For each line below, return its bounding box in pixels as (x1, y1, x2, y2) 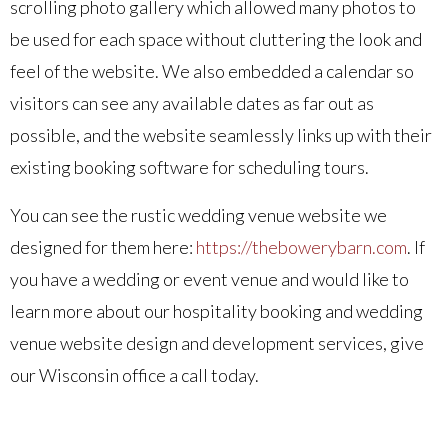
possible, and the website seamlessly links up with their (10, 123, 432, 146)
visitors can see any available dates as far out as (10, 91, 374, 114)
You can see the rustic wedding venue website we (10, 203, 387, 226)
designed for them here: (10, 235, 196, 258)
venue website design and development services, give (10, 331, 424, 354)
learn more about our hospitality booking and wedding (10, 299, 423, 322)
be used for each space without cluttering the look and (10, 27, 422, 50)
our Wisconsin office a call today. (10, 363, 262, 386)
